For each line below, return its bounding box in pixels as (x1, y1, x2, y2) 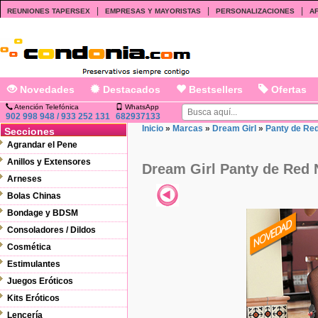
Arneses (7, 174, 42, 184)
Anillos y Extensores (7, 157, 91, 167)
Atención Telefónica (13, 103, 79, 111)
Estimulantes (7, 259, 60, 269)
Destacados (100, 84, 160, 95)
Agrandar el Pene (7, 140, 77, 150)
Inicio (142, 124, 163, 133)
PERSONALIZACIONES (216, 7, 295, 15)
